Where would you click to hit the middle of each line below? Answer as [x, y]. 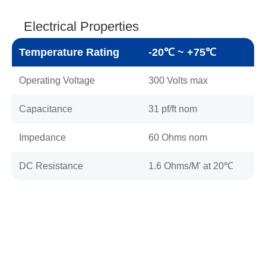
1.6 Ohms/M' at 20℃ [191, 166]
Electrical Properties [81, 26]
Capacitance [46, 109]
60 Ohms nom [178, 137]
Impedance [42, 137]
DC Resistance [51, 166]
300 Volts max [178, 80]
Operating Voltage [57, 80]
